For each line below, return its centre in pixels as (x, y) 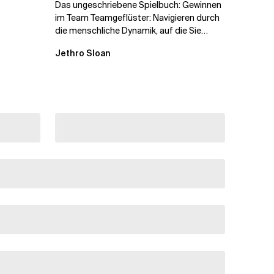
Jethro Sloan (83, 53)
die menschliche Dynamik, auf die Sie (128, 30)
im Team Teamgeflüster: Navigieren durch (137, 17)
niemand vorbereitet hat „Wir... (115, 43)
